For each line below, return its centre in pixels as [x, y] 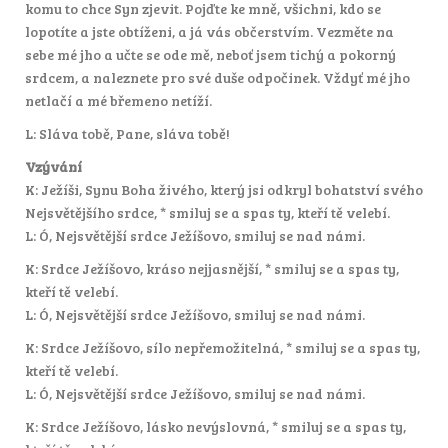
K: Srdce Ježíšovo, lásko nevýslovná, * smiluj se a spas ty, [215, 426]
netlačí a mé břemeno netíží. [118, 100]
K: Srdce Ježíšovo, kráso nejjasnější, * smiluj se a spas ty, [212, 268]
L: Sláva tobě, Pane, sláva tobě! [127, 133]
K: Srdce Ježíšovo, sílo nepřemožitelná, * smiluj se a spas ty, [222, 347]
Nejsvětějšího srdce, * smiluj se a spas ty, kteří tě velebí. [207, 212]
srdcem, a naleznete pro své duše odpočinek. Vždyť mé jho [217, 77]
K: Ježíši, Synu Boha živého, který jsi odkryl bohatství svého [224, 189]
